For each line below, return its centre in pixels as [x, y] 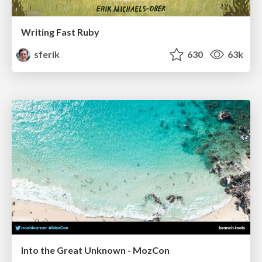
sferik [46, 54]
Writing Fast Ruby [60, 32]
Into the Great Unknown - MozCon [95, 250]
